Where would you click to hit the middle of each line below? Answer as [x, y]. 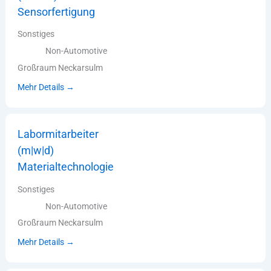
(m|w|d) [36, 150]
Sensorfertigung [57, 11]
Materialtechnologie [66, 166]
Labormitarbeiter [58, 134]
